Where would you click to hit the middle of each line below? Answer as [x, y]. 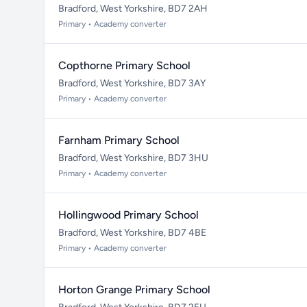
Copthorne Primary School [124, 65]
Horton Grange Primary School [134, 290]
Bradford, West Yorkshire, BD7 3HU [133, 158]
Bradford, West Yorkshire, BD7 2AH [133, 9]
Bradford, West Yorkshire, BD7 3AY [132, 83]
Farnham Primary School [119, 140]
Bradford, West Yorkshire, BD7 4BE [132, 233]
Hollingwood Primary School [128, 215]
